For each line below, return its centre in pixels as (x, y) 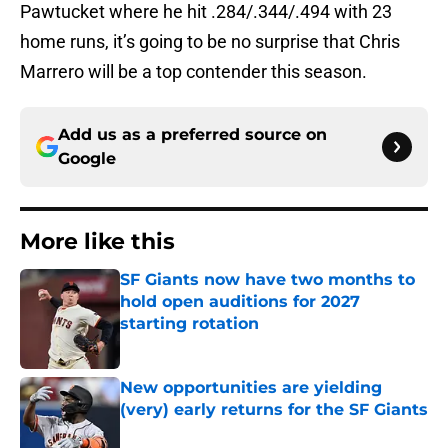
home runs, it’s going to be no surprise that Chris (210, 42)
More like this (97, 242)
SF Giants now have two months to (267, 280)
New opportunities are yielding (251, 388)
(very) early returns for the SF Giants (274, 410)
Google (87, 159)
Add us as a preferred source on (192, 135)
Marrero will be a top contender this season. (193, 72)
